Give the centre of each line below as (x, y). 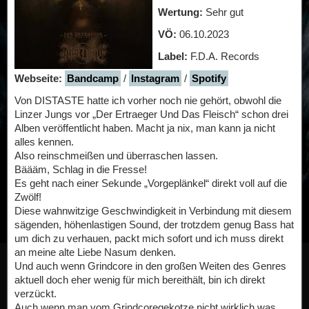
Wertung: (182, 12)
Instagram (155, 78)
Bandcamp (93, 78)
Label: (173, 56)
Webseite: (38, 78)
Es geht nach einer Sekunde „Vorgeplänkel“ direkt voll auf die (151, 183)
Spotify (209, 78)
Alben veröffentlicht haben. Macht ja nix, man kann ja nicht (145, 128)
